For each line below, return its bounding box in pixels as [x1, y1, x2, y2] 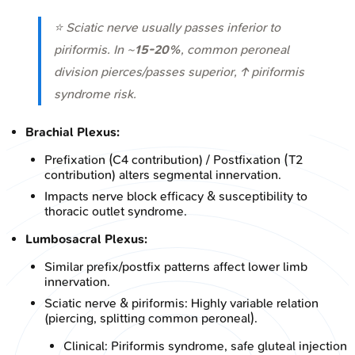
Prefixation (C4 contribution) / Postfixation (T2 [44, 151, 303, 167]
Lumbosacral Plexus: [25, 231, 147, 246]
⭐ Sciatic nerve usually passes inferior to [54, 19, 281, 35]
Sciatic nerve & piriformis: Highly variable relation [44, 295, 319, 311]
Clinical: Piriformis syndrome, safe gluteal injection [63, 338, 347, 353]
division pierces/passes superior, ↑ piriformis [54, 63, 304, 79]
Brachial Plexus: [25, 124, 120, 139]
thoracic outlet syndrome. [44, 203, 187, 219]
